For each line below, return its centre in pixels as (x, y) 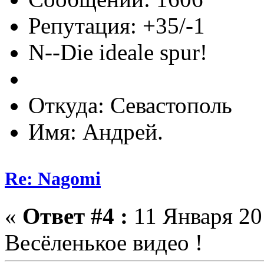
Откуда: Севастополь (130, 105)
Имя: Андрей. (96, 132)
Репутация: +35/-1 (117, 26)
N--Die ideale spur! (118, 52)
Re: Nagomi (53, 178)
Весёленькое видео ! (104, 242)
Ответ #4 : (75, 216)
